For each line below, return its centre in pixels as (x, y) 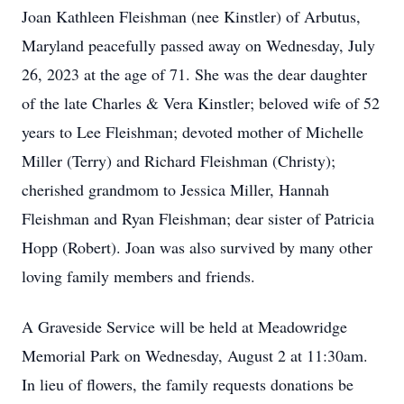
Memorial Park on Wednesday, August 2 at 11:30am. (195, 355)
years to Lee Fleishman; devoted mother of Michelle (193, 132)
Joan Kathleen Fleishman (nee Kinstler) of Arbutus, (191, 16)
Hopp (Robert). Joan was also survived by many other (197, 247)
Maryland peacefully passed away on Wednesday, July (198, 45)
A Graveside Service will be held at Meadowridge (184, 326)
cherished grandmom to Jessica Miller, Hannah (175, 189)
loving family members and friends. (138, 276)
